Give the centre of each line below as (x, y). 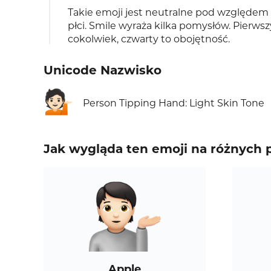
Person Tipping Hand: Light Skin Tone (174, 103)
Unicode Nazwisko (103, 70)
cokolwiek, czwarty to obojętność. (149, 39)
